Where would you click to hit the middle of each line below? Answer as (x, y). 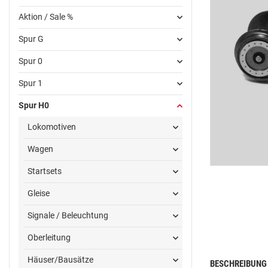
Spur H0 (34, 106)
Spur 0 (31, 61)
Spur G (31, 39)
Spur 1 (31, 83)
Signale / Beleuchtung (68, 216)
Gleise (39, 194)
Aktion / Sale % (46, 17)
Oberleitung (49, 238)
